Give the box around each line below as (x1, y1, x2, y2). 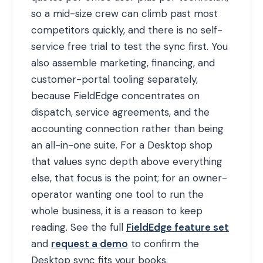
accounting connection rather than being (31, 122, 224, 135)
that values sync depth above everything (31, 155, 222, 168)
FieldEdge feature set (126, 221, 229, 234)
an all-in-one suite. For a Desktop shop (31, 139, 213, 151)
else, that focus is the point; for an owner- (31, 171, 227, 184)
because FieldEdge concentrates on (31, 89, 200, 102)
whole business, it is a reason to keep (31, 204, 203, 217)
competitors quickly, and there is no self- (31, 23, 222, 36)
